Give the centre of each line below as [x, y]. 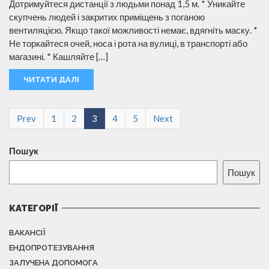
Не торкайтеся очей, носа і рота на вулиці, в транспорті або [128, 43]
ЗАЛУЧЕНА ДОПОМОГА [53, 262]
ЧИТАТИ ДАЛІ [51, 79]
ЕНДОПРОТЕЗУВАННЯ [52, 247]
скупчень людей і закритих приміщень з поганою [107, 17]
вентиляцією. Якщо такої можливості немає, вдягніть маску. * [133, 30]
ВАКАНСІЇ [27, 232]
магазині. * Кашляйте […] [59, 56]
